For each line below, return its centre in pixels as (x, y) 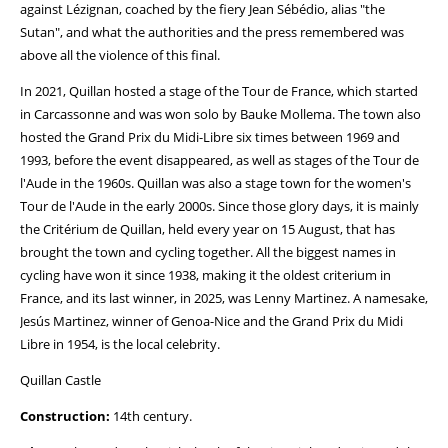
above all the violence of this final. (120, 55)
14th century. (151, 416)
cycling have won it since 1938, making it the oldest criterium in (205, 275)
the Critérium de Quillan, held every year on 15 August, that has (207, 229)
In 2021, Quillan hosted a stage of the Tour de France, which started (219, 91)
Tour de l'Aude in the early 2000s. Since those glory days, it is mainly (219, 206)
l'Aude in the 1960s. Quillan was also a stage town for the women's (215, 183)
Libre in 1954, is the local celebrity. (120, 344)
